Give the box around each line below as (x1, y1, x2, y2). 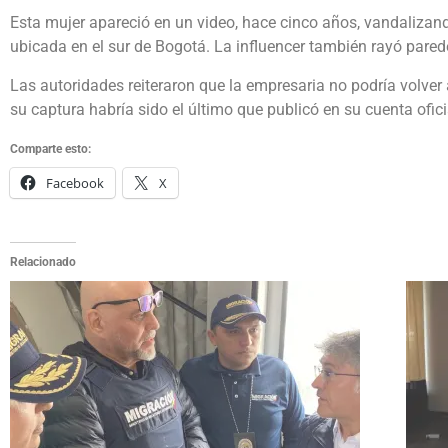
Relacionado (10, 255, 76, 270)
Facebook (46, 174, 104, 193)
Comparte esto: (10, 142, 91, 157)
